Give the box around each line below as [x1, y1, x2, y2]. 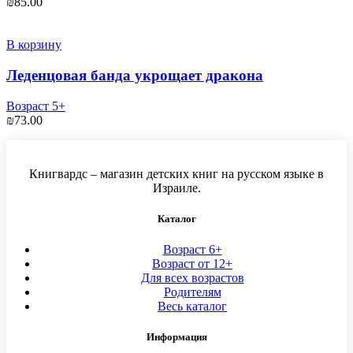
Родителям [163, 285, 221, 299]
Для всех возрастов [140, 271, 244, 285]
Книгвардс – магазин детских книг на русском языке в [29, 166, 324, 180]
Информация [146, 331, 207, 344]
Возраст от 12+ [152, 257, 232, 271]
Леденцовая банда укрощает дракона [6, 66, 263, 84]
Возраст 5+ [6, 98, 65, 113]
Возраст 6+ [162, 243, 222, 257]
